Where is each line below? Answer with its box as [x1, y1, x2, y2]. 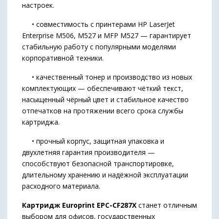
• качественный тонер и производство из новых [22, 72, 192, 82]
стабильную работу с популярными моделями [22, 42, 176, 51]
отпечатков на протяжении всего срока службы [22, 106, 183, 115]
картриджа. [22, 117, 60, 127]
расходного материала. [22, 181, 100, 191]
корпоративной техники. [22, 53, 104, 63]
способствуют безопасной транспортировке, [22, 159, 174, 168]
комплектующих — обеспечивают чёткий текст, [22, 84, 183, 93]
